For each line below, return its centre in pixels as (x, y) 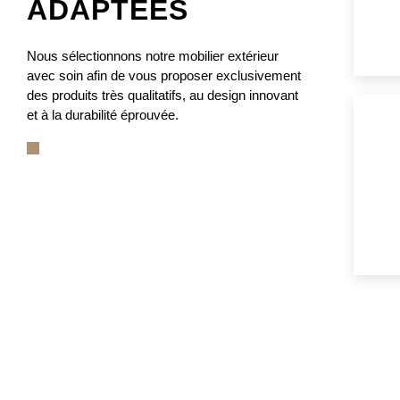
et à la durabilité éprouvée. (103, 115)
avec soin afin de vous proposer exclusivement (164, 76)
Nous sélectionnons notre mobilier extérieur (153, 56)
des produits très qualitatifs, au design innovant (162, 96)
